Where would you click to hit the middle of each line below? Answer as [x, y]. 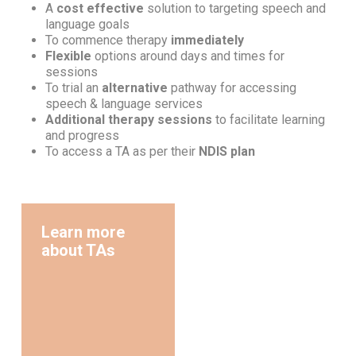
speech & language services [124, 104]
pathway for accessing [232, 88]
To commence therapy [108, 41]
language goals [87, 25]
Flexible [68, 56]
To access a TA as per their [122, 152]
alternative [134, 88]
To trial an [73, 88]
